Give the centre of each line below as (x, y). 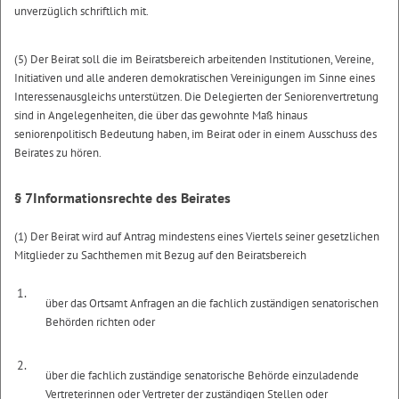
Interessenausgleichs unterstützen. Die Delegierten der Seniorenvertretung (196, 96)
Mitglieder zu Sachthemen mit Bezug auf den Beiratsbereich (160, 255)
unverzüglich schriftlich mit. (81, 11)
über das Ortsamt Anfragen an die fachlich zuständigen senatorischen (212, 303)
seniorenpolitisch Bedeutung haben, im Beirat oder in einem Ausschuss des (195, 134)
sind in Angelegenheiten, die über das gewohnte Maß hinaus (161, 115)
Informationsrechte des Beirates (132, 197)
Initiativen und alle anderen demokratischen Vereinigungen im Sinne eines (195, 77)
